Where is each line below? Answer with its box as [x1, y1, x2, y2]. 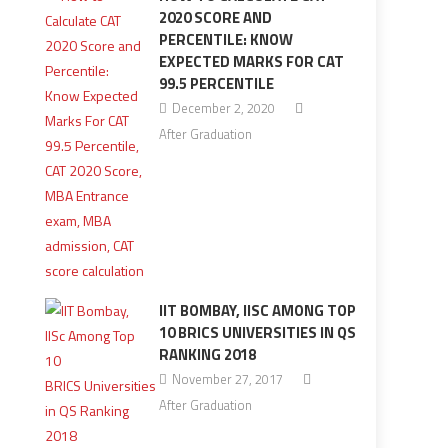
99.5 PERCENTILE [158, 72, 274, 95]
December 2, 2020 [171, 98, 275, 118]
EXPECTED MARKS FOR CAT [158, 50, 344, 73]
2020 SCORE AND [158, 6, 272, 29]
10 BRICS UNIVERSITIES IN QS [158, 321, 356, 344]
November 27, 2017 [171, 369, 283, 389]
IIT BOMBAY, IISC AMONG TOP [158, 299, 356, 322]
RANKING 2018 [158, 343, 256, 366]
